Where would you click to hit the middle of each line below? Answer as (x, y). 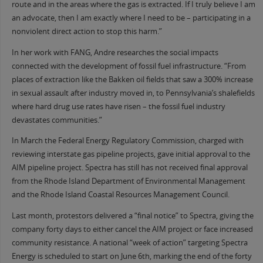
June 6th (135, 256)
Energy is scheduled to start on (66, 256)
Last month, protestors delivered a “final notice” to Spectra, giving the (132, 215)
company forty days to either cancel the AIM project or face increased (132, 229)
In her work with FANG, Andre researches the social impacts (115, 52)
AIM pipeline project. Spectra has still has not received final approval (129, 168)
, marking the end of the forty (200, 256)
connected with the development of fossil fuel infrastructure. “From (129, 66)
